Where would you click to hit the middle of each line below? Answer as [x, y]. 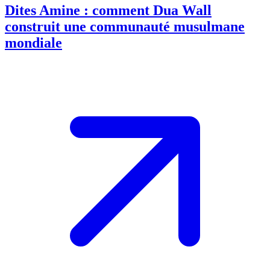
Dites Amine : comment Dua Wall [108, 11]
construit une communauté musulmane [125, 27]
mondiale [33, 43]
